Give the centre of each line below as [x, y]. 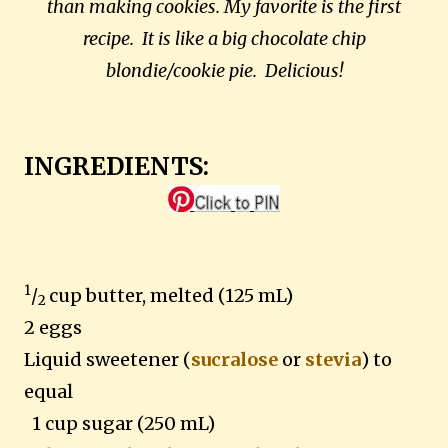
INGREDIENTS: [122, 166]
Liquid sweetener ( [107, 359]
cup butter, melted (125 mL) [171, 295]
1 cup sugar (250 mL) [119, 423]
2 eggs [53, 327]
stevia [333, 359]
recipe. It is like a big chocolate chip [224, 38]
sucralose [234, 359]
